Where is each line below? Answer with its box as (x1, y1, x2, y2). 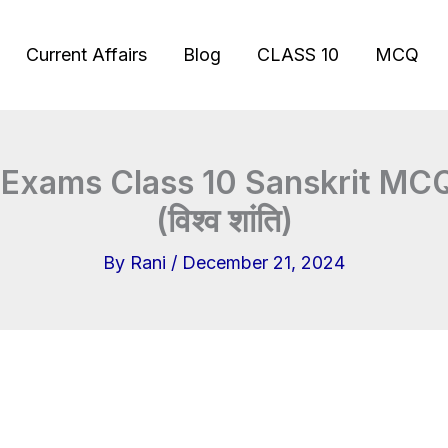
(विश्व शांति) (155, 201, 293, 240)
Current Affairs (26, 44, 147, 65)
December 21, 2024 (182, 252, 345, 273)
